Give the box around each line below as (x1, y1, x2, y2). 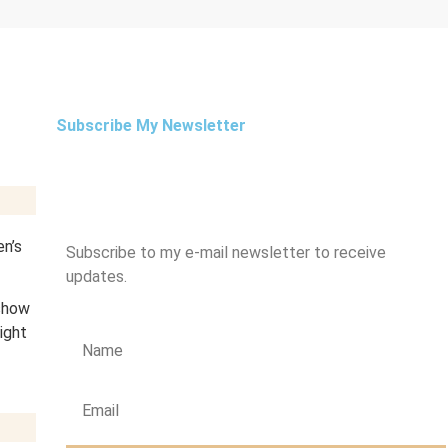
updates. (65, 267, 127, 286)
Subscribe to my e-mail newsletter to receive (65, 243, 386, 262)
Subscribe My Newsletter (55, 116, 246, 135)
